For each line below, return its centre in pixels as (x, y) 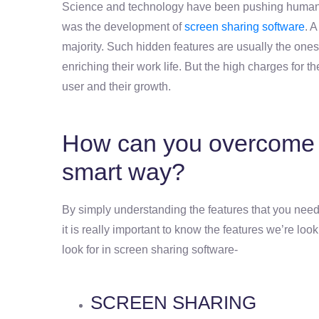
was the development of (123, 26)
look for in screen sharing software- (150, 249)
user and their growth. (116, 86)
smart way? (124, 171)
